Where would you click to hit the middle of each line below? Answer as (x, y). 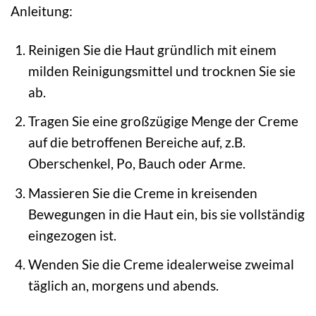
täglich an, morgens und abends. (123, 286)
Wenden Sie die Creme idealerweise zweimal (161, 265)
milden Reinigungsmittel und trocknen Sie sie (162, 71)
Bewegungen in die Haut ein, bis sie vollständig (166, 214)
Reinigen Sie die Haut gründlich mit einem (152, 49)
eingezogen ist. (72, 235)
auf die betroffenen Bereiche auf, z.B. (136, 142)
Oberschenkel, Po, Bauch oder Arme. (136, 164)
